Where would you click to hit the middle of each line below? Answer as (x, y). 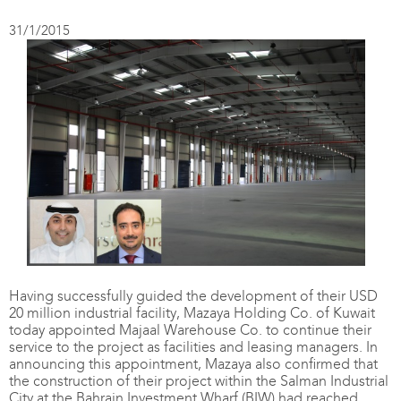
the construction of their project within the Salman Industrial (199, 381)
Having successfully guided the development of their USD (193, 296)
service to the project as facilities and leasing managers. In (193, 347)
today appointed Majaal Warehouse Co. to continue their (190, 330)
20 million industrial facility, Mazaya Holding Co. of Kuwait (192, 313)
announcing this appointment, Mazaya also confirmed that (193, 364)
